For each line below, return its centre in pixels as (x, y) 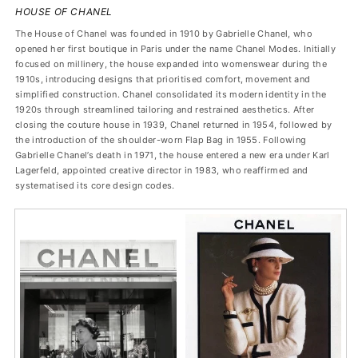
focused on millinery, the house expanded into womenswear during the (171, 64)
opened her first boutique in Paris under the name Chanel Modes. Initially (176, 49)
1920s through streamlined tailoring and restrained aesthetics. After (165, 109)
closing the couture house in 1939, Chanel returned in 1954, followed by (174, 125)
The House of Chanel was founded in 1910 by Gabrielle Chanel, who (164, 34)
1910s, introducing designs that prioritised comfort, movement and (163, 79)
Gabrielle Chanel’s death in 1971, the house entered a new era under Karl (173, 155)
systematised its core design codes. (95, 185)
